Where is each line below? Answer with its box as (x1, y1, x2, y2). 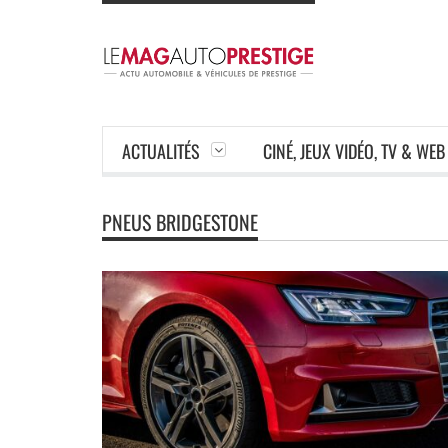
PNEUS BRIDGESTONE (102, 207, 258, 237)
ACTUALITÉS (122, 138, 200, 164)
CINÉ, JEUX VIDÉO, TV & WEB (263, 138, 445, 164)
